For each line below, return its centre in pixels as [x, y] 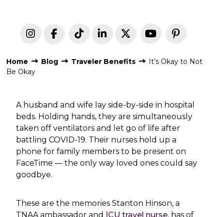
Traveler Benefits [104, 62]
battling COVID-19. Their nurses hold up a [96, 140]
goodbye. [34, 175]
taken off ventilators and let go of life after [98, 128]
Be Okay [21, 72]
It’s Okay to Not [176, 62]
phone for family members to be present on [101, 152]
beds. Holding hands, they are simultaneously [104, 117]
